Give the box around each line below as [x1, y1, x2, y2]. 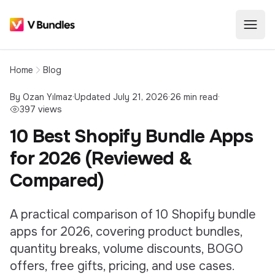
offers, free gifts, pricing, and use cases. [10, 258, 235, 274]
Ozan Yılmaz [23, 91, 72, 103]
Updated [74, 91, 113, 103]
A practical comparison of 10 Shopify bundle [10, 207, 256, 222]
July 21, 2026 [113, 91, 168, 103]
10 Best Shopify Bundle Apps [10, 125, 253, 148]
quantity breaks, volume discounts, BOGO [10, 241, 243, 257]
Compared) [10, 169, 104, 192]
